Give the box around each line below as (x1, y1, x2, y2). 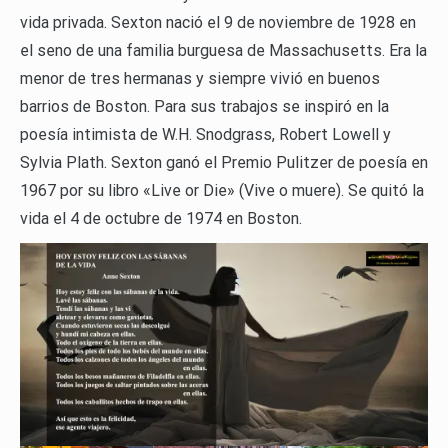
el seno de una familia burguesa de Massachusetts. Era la (20, 41, 427, 61)
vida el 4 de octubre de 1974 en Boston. (20, 209, 302, 229)
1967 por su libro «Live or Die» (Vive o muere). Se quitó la (20, 181, 424, 201)
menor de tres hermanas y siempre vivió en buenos (20, 69, 380, 89)
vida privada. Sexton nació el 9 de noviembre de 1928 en (20, 13, 416, 33)
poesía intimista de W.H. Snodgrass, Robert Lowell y (20, 125, 391, 145)
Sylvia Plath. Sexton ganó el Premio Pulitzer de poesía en (20, 153, 428, 173)
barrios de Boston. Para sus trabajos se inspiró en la (20, 97, 389, 117)
